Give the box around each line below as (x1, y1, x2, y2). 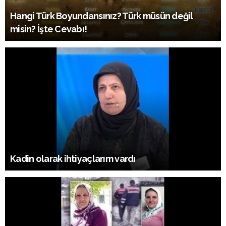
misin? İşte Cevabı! (10, 23, 87, 34)
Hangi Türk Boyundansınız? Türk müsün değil (10, 10, 193, 21)
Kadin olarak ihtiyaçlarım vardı (10, 153, 136, 164)
